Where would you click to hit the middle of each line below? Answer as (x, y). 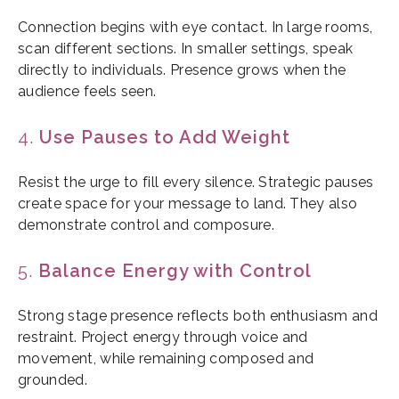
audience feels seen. (87, 92)
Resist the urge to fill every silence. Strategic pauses (196, 183)
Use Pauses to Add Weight (165, 138)
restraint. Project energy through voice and (163, 338)
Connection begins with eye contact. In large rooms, (195, 28)
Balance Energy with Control (175, 271)
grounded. (53, 380)
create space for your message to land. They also (188, 204)
